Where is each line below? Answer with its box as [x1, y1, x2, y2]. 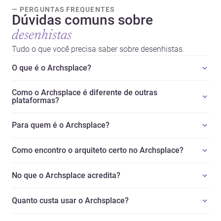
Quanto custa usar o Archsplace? [12, 195, 129, 205]
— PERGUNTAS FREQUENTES [12, 5, 114, 13]
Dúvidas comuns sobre [12, 11, 153, 28]
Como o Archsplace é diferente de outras [12, 87, 157, 97]
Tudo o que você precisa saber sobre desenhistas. [12, 44, 184, 54]
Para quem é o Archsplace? [12, 120, 110, 130]
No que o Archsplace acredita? [12, 170, 120, 180]
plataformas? [12, 95, 59, 105]
